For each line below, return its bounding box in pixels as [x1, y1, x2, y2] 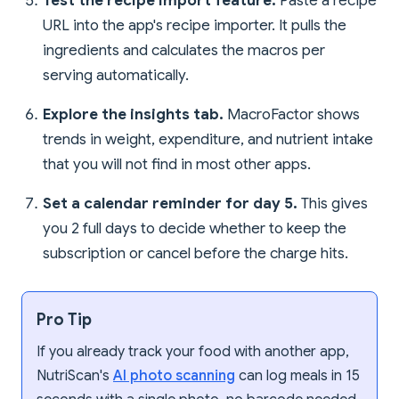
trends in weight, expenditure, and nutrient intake [43, 129, 373, 149]
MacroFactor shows [224, 104, 360, 124]
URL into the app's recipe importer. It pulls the [43, 15, 346, 35]
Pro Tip [37, 309, 92, 330]
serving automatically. [43, 65, 189, 85]
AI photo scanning [113, 366, 235, 385]
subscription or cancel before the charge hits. [43, 243, 348, 263]
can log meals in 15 [235, 366, 360, 385]
